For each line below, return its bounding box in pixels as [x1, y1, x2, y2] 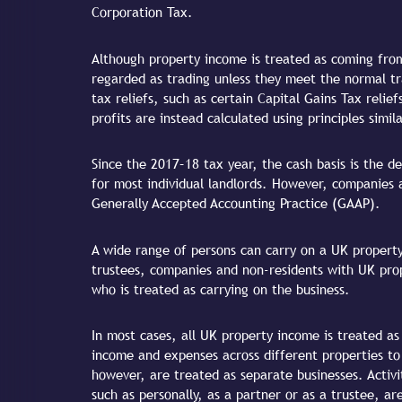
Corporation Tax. [92, 4, 193, 21]
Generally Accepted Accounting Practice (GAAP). [92, 196, 380, 212]
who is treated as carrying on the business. [92, 281, 350, 297]
